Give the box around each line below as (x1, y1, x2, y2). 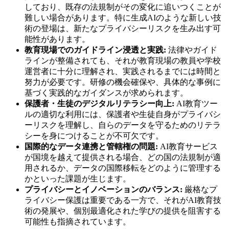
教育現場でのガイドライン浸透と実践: (25, 45, 166, 54)
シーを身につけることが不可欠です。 (25, 131, 164, 140)
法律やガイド (166, 45, 217, 54)
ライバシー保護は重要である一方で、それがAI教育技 (25, 195, 221, 204)
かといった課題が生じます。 (25, 174, 131, 183)
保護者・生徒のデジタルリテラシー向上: (25, 99, 174, 108)
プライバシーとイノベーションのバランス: (25, 185, 182, 194)
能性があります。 (25, 34, 90, 43)
